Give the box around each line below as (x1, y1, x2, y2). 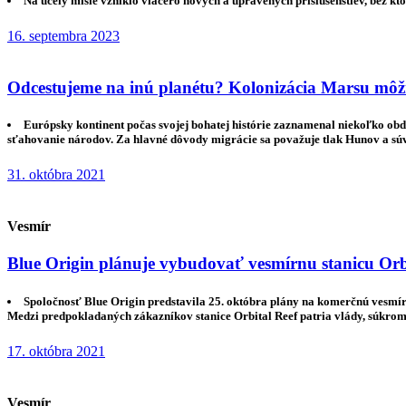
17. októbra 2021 (7, 343, 105, 359)
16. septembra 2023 (7, 27, 120, 43)
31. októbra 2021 (7, 166, 105, 182)
